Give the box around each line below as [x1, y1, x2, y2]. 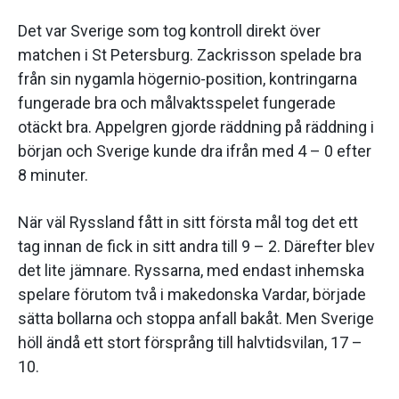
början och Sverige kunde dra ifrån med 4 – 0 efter [18, 142, 371, 161]
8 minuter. [18, 166, 88, 185]
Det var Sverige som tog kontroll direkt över [18, 21, 321, 41]
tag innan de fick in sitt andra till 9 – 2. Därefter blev [18, 237, 375, 256]
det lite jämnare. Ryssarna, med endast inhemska [18, 261, 364, 281]
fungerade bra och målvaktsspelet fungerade [18, 94, 336, 113]
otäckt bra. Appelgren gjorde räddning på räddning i [18, 118, 374, 137]
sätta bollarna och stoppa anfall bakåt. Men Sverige [18, 309, 374, 329]
